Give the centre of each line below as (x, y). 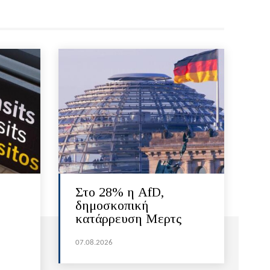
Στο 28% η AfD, (119, 192)
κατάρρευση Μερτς (128, 218)
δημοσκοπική (111, 205)
